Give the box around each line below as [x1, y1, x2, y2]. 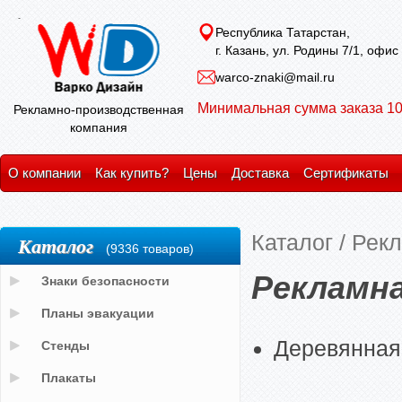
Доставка [232, 165, 289, 180]
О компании [8, 165, 81, 180]
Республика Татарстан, [215, 25, 350, 39]
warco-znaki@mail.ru [215, 70, 335, 84]
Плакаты [41, 371, 96, 385]
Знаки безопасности [41, 274, 170, 288]
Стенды [41, 338, 90, 353]
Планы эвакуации [41, 306, 154, 320]
